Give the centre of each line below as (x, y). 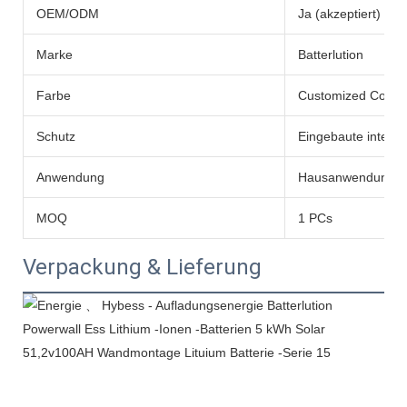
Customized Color (349, 96)
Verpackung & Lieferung (142, 268)
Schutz (56, 137)
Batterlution (331, 55)
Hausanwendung (347, 178)
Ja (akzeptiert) (339, 14)
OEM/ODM (68, 14)
